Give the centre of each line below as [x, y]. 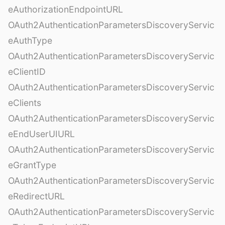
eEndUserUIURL [41, 134]
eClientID [27, 71]
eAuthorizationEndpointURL [66, 9]
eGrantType [32, 165]
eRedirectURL [36, 196]
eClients [25, 102]
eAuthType [30, 40]
